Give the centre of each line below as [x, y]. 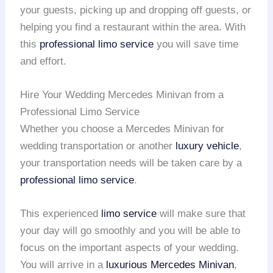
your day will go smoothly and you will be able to [130, 231]
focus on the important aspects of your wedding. [130, 248]
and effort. [44, 61]
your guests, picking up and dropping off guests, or [136, 10]
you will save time [196, 44]
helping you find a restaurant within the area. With [133, 27]
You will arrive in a [63, 265]
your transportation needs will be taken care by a [131, 163]
